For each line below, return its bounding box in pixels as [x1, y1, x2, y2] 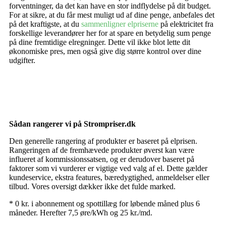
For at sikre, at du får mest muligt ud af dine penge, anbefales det [9, 11, 214, 19]
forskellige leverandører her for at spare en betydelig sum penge [9, 29, 211, 37]
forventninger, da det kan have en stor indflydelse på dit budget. [9, 2, 211, 10]
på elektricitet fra [158, 20, 213, 28]
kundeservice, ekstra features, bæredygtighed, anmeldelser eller [9, 173, 209, 182]
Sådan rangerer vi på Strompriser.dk [9, 120, 136, 128]
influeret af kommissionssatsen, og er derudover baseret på [9, 155, 194, 163]
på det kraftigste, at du [9, 20, 81, 28]
